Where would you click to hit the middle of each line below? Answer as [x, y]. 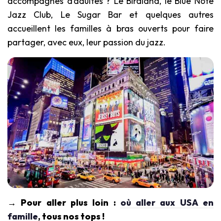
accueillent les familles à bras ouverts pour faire [110, 29]
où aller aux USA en [167, 202]
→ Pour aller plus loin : [64, 202]
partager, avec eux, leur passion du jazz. [87, 42]
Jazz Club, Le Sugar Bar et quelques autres [110, 15]
